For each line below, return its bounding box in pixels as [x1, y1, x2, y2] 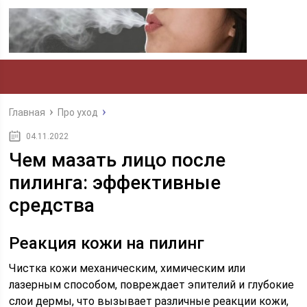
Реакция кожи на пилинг [9, 234, 205, 253]
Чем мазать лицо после [9, 149, 226, 171]
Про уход [58, 107, 99, 118]
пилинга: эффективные [9, 171, 221, 194]
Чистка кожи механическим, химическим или [9, 262, 246, 275]
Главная [9, 107, 46, 118]
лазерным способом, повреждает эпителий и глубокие [9, 278, 295, 291]
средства [9, 194, 95, 217]
